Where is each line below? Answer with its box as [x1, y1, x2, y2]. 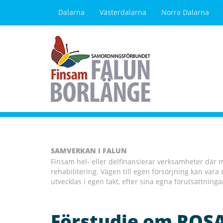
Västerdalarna [100, 7, 146, 17]
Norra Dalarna [161, 7, 209, 17]
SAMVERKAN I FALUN [51, 146, 127, 155]
